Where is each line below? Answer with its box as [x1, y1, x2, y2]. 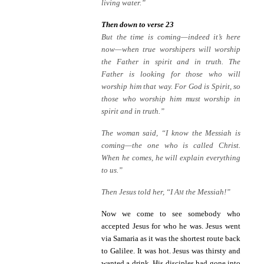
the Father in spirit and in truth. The [101, 57, 240, 67]
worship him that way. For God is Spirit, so [101, 82, 240, 91]
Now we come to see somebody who [101, 209, 240, 219]
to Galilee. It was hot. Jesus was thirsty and [101, 246, 240, 256]
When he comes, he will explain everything [101, 153, 240, 163]
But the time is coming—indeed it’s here [101, 32, 240, 42]
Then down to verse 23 [101, 20, 174, 29]
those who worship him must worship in [101, 94, 240, 104]
